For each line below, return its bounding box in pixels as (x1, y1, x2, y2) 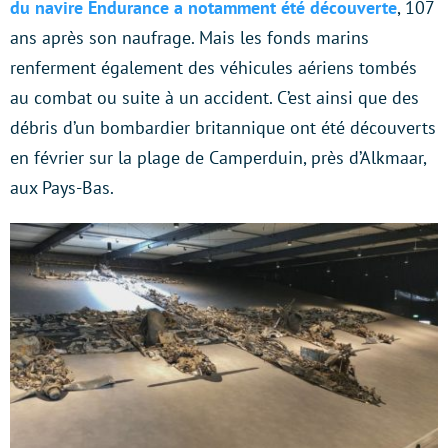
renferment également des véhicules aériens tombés (10, 56, 417, 79)
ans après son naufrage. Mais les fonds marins (10, 26, 369, 49)
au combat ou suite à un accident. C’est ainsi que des (10, 86, 419, 109)
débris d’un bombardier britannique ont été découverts (10, 116, 436, 139)
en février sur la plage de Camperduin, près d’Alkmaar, (10, 146, 426, 169)
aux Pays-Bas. (10, 176, 114, 199)
